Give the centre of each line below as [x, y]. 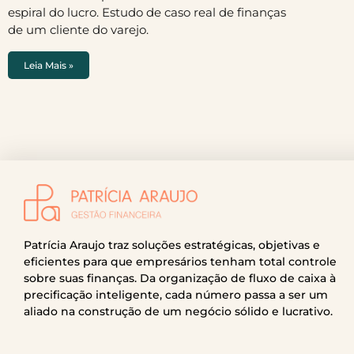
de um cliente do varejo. [78, 30]
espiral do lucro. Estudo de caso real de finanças [147, 12]
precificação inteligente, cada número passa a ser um [176, 294]
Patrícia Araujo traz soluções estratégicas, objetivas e [172, 245]
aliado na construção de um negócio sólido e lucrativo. [178, 311]
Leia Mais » [49, 65]
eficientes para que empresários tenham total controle [180, 261]
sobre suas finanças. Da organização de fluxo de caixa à [180, 278]
